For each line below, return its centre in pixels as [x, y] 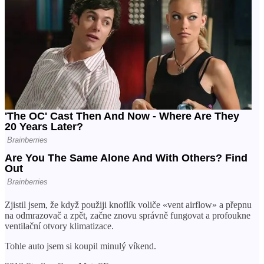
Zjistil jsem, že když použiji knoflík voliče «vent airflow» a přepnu [128, 204]
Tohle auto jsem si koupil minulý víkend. [80, 246]
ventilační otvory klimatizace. [59, 226]
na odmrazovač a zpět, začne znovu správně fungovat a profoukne [128, 215]
